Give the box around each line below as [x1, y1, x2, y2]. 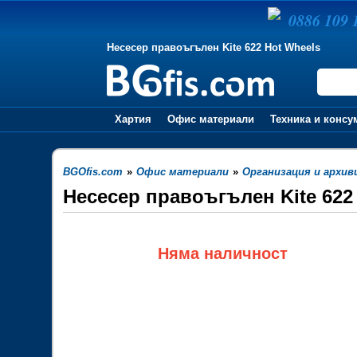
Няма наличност [157, 245, 288, 262]
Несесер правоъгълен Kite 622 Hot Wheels [107, 41, 321, 53]
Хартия [115, 113, 152, 125]
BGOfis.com [63, 166, 124, 178]
